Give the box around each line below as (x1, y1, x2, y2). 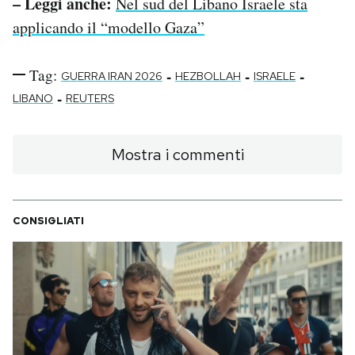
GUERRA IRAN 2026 (61, 68, 162, 83)
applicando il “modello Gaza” (13, 16, 204, 38)
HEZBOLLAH (175, 68, 241, 83)
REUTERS (66, 90, 114, 105)
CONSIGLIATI (13, 213, 84, 227)
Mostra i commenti (111, 143, 244, 165)
